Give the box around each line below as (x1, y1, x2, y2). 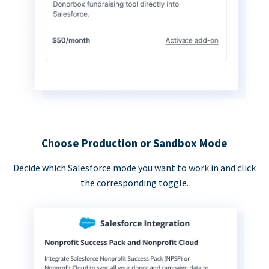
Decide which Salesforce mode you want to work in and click (13, 162, 256, 174)
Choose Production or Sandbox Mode (41, 136, 228, 151)
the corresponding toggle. (80, 177, 189, 189)
